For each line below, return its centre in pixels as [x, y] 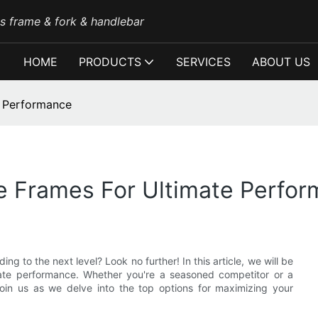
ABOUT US [281, 62]
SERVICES [203, 62]
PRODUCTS [110, 62]
